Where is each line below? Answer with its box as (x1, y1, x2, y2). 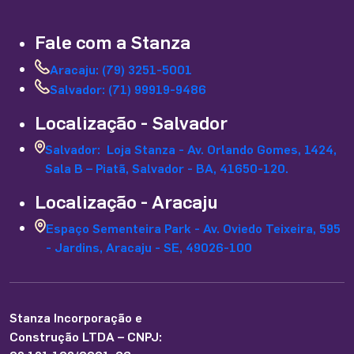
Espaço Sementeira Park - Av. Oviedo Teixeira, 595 (46, 219, 341, 237)
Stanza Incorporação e (9, 308, 142, 326)
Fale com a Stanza (35, 28, 190, 55)
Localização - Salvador (35, 109, 228, 135)
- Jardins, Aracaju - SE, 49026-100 (46, 238, 253, 256)
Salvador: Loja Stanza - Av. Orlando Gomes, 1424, (45, 140, 337, 158)
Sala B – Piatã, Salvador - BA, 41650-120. (45, 159, 289, 177)
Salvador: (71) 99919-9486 (50, 80, 206, 98)
